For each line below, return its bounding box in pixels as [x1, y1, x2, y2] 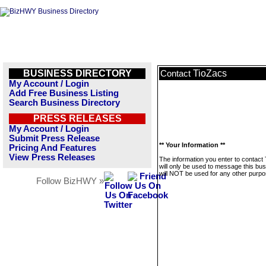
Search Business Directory [9, 98, 120, 107]
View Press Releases [9, 153, 95, 162]
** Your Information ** [159, 141, 225, 148]
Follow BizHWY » [36, 176, 104, 186]
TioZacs [193, 68, 227, 78]
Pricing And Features [9, 143, 96, 153]
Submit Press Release [9, 134, 100, 143]
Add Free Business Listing [9, 88, 119, 98]
